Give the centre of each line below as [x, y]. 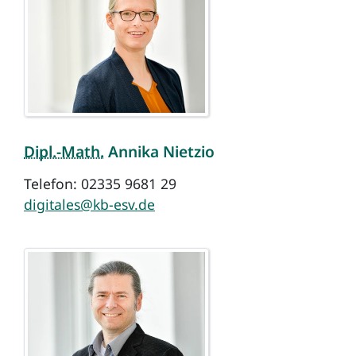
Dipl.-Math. [64, 152]
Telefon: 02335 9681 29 [100, 184]
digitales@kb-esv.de [89, 205]
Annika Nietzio [159, 152]
